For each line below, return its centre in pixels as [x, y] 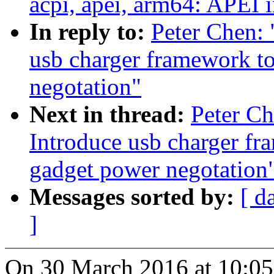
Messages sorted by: [135, 197]
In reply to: [90, 32]
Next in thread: [110, 114]
